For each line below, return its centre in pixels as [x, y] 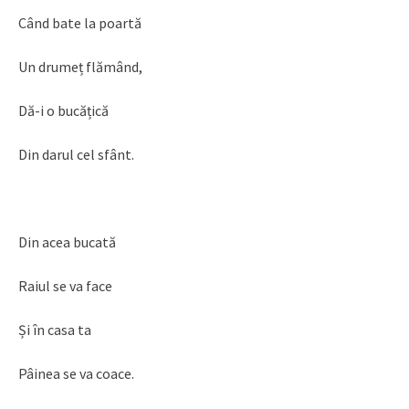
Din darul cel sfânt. [76, 155]
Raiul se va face [65, 286]
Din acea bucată [67, 242]
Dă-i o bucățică [63, 111]
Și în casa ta [55, 330]
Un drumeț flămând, [80, 67]
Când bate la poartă [80, 23]
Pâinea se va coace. [76, 374]
